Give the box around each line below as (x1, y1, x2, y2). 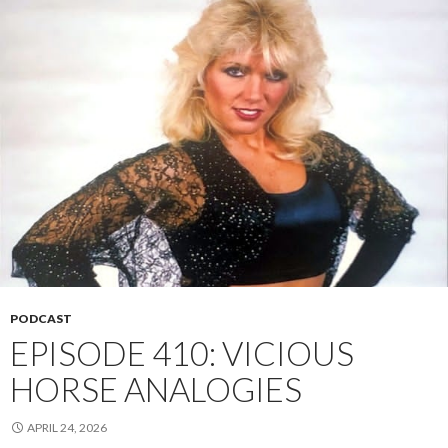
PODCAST (10, 310, 72, 326)
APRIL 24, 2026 (27, 419, 107, 435)
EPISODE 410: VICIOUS (10, 332, 354, 373)
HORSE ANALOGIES (10, 368, 302, 409)
